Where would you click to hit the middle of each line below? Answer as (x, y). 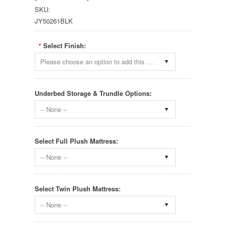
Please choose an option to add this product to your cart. (150, 62)
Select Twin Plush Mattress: (78, 189)
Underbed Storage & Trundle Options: (93, 93)
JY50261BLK (54, 21)
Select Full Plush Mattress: (76, 141)
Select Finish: (65, 46)
